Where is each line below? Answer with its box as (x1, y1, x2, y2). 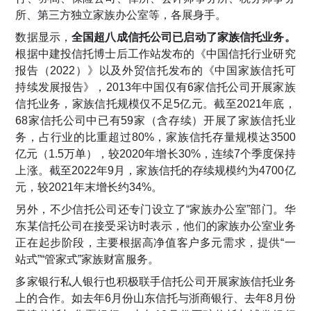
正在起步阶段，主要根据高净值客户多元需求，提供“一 (15, 237, 296, 249)
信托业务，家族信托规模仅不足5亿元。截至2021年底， (15, 98, 296, 110)
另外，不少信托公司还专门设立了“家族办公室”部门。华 (15, 203, 296, 216)
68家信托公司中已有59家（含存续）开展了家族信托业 (15, 115, 296, 127)
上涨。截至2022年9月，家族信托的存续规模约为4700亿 (15, 165, 296, 177)
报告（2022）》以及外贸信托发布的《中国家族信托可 (15, 65, 296, 77)
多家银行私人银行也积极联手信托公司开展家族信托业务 (15, 276, 296, 288)
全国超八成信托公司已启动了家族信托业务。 (72, 31, 296, 44)
